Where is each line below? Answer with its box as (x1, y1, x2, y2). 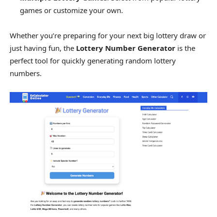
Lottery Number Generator (76, 43, 175, 53)
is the (175, 43, 195, 53)
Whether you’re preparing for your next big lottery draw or (10, 30, 206, 40)
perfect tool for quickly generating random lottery (10, 55, 176, 65)
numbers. (10, 68, 42, 78)
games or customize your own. (20, 5, 123, 15)
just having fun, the (10, 43, 76, 53)
